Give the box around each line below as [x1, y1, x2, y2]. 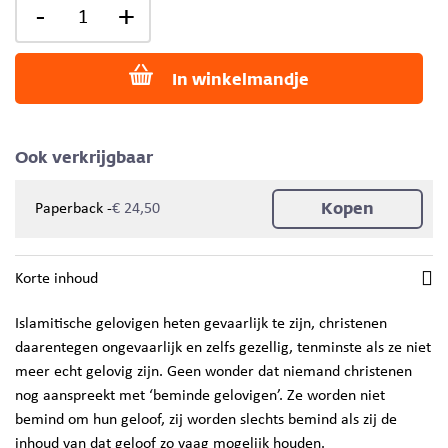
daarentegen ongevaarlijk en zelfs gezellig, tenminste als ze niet [15, 340, 431, 356]
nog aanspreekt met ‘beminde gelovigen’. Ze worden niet [15, 388, 385, 404]
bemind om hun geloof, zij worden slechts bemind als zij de [15, 412, 397, 428]
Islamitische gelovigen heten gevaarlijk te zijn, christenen [15, 316, 387, 332]
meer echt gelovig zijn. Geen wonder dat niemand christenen [15, 364, 412, 380]
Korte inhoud [15, 271, 98, 287]
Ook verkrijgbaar [15, 147, 153, 168]
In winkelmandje [172, 69, 309, 90]
